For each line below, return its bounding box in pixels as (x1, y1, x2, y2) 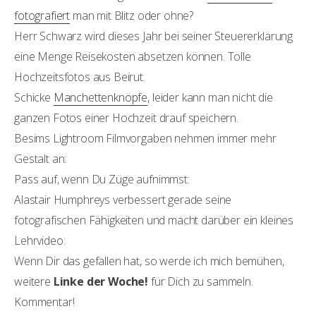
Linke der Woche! (53, 274, 149, 290)
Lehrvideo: (14, 233, 66, 249)
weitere (14, 274, 54, 290)
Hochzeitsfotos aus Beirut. (14, 69, 145, 85)
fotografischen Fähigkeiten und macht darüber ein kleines (14, 212, 294, 229)
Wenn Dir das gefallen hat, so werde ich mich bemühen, (14, 253, 284, 269)
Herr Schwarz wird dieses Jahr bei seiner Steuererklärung (14, 28, 293, 44)
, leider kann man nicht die (147, 90, 273, 106)
